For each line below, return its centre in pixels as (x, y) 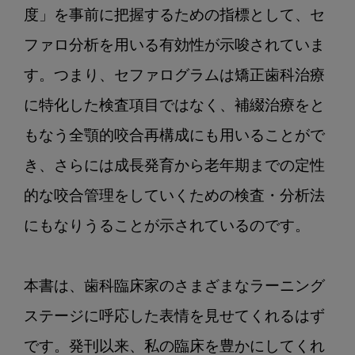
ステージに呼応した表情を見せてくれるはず (174, 318)
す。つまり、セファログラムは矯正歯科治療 (174, 77)
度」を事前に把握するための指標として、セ (174, 17)
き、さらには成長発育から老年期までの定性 (174, 167)
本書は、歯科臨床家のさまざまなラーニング (174, 288)
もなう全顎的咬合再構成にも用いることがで (174, 137)
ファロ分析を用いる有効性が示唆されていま (174, 47)
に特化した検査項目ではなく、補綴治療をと (174, 107)
